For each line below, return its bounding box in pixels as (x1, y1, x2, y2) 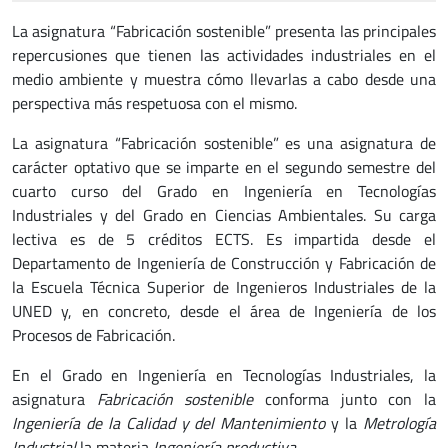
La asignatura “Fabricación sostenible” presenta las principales (12, 19, 436, 43)
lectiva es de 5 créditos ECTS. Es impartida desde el (12, 227, 436, 251)
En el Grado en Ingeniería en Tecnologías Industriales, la (12, 363, 436, 387)
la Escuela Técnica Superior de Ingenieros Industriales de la (12, 275, 436, 299)
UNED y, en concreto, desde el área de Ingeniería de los (12, 299, 436, 323)
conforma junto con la (253, 387, 437, 411)
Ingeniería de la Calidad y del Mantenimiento (12, 411, 326, 435)
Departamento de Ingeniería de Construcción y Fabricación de (12, 251, 436, 275)
